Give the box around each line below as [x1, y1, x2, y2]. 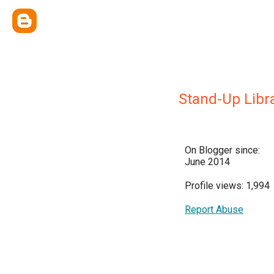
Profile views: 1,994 [185, 180, 270, 191]
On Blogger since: [185, 144, 260, 156]
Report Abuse [185, 204, 243, 215]
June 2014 [185, 156, 230, 168]
